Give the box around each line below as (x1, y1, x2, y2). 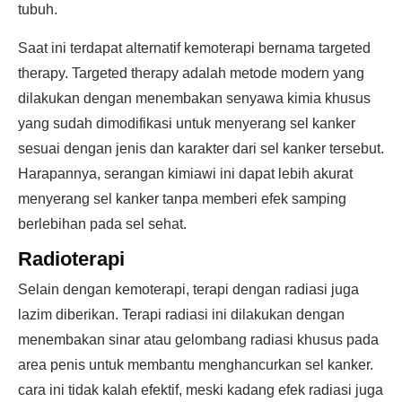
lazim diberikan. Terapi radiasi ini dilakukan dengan (18, 307, 345, 322)
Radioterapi (18, 248, 125, 270)
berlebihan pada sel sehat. (18, 216, 187, 232)
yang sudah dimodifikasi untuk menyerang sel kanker (18, 116, 355, 131)
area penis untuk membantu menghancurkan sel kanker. (18, 357, 373, 372)
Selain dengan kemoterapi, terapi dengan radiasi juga (18, 282, 359, 297)
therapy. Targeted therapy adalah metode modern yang (18, 66, 364, 81)
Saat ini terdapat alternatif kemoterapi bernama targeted (18, 40, 371, 56)
